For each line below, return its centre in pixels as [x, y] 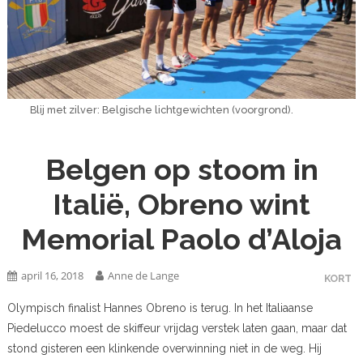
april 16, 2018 [52, 276]
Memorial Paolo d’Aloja [181, 239]
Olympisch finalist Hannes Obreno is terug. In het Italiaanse [160, 308]
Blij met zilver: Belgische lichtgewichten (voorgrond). [162, 109]
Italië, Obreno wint [181, 205]
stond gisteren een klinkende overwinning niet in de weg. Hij [164, 349]
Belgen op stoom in [181, 170]
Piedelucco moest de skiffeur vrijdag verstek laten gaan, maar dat [177, 329]
